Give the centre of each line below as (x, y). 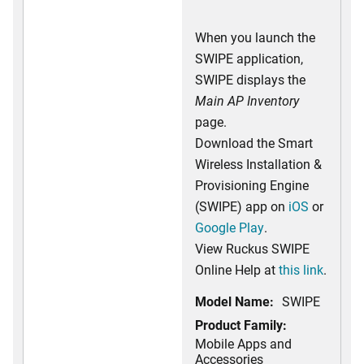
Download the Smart (254, 143)
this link (301, 269)
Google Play (230, 227)
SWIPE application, (249, 58)
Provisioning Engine (252, 185)
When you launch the (255, 37)
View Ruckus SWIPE (252, 248)
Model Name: (234, 301)
